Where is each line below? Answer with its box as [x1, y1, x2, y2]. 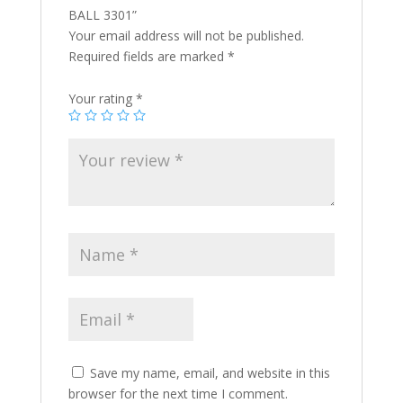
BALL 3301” [67, 5, 137, 23]
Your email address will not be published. [67, 26, 304, 44]
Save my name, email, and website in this [89, 363, 330, 381]
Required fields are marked [67, 47, 228, 65]
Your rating [67, 89, 136, 107]
